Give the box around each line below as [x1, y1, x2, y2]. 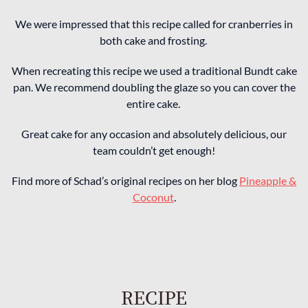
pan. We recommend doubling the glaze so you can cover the [12, 80, 296, 93]
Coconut [132, 190, 174, 203]
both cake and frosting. [99, 33, 209, 47]
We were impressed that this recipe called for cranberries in [15, 16, 293, 30]
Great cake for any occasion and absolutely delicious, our [21, 126, 287, 140]
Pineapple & [239, 173, 296, 187]
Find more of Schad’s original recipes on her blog [12, 173, 239, 187]
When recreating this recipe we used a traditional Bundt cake [11, 63, 297, 77]
